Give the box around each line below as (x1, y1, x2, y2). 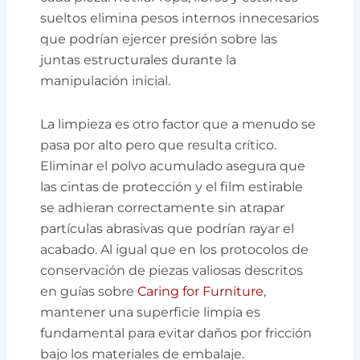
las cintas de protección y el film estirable (40, 178, 304, 194)
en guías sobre (40, 283, 138, 299)
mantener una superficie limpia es (40, 304, 261, 320)
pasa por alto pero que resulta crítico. (40, 137, 277, 153)
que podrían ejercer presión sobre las (40, 31, 278, 47)
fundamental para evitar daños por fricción (40, 325, 313, 341)
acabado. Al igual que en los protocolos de (40, 241, 309, 257)
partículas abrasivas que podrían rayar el (40, 220, 295, 236)
